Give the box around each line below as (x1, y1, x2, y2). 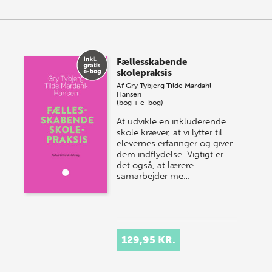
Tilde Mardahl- (166, 81, 216, 90)
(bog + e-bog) (117, 98, 164, 107)
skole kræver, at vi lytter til (117, 126, 223, 138)
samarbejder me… (117, 170, 191, 182)
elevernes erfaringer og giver (117, 137, 233, 149)
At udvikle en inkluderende (117, 115, 226, 127)
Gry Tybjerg (126, 81, 165, 90)
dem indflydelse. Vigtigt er (117, 148, 224, 160)
